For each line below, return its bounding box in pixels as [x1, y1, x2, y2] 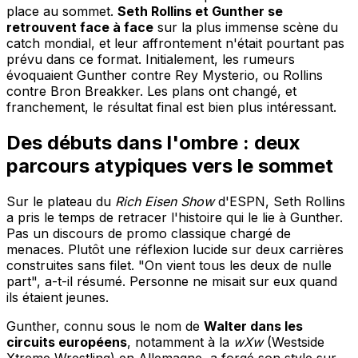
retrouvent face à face [6, 18, 153, 35]
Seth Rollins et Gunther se [117, 2, 283, 19]
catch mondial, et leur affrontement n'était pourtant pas [6, 34, 344, 51]
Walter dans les [204, 317, 303, 334]
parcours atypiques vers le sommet [6, 153, 333, 177]
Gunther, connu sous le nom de [6, 317, 204, 334]
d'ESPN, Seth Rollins [214, 193, 345, 209]
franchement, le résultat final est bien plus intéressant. [6, 98, 336, 115]
